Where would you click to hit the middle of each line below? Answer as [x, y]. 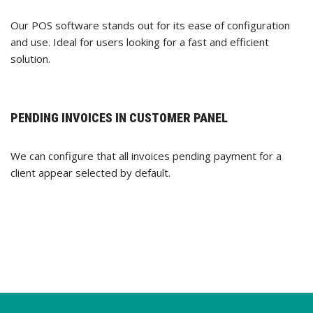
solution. [30, 59]
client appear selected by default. [90, 173]
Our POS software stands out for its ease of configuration [150, 26]
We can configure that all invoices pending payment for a [146, 156]
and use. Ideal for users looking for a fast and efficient [140, 42]
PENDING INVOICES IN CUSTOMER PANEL [119, 118]
